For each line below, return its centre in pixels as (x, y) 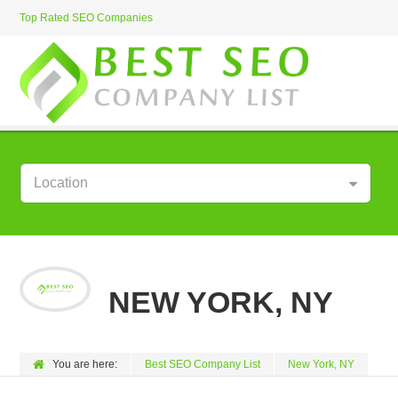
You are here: (85, 364)
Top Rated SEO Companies (86, 18)
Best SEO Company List (203, 364)
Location (61, 183)
